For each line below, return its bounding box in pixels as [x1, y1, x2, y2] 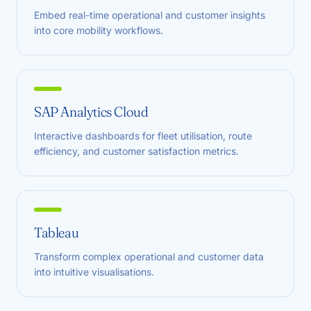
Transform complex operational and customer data [34, 251, 264, 262]
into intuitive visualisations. [34, 266, 154, 278]
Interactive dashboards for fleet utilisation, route [34, 130, 252, 142]
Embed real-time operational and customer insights [34, 9, 265, 21]
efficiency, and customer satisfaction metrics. [34, 145, 239, 157]
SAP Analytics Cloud [34, 103, 149, 120]
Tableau [34, 224, 79, 241]
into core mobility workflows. [34, 24, 163, 36]
